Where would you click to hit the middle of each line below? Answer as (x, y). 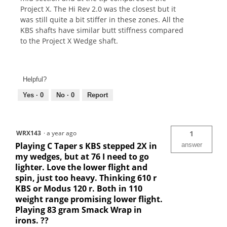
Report (98, 95)
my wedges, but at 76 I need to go (82, 156)
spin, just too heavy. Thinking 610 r (86, 178)
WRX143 (29, 133)
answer (192, 144)
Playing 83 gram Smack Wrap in (79, 210)
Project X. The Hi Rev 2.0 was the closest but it (98, 9)
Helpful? (35, 79)
